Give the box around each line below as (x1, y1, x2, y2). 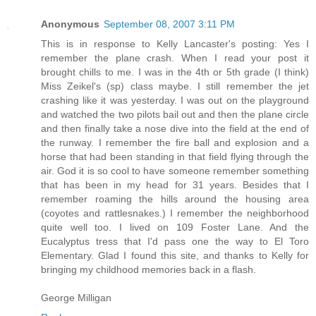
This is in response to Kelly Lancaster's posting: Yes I (41, 38, 309, 50)
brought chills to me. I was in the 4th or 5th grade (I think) (41, 66, 309, 78)
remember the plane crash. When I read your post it (41, 52, 309, 64)
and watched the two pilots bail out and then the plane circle (41, 109, 309, 121)
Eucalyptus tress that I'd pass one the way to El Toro (41, 236, 309, 248)
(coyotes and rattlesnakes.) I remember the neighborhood (41, 207, 309, 219)
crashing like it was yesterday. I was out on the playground (41, 95, 309, 107)
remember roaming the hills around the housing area (41, 193, 309, 205)
